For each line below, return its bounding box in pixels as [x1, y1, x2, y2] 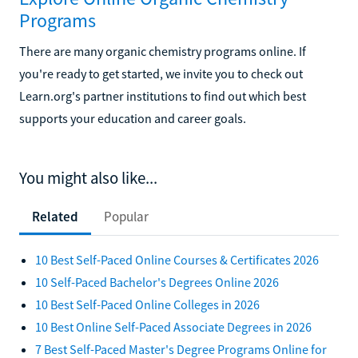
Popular [104, 207, 149, 225]
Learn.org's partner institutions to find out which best [19, 87, 306, 104]
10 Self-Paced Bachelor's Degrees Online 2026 [35, 273, 279, 290]
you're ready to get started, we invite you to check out [19, 65, 303, 82]
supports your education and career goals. [19, 109, 246, 126]
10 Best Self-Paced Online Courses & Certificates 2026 [35, 251, 319, 268]
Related [32, 207, 78, 225]
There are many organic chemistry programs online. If [19, 42, 306, 59]
